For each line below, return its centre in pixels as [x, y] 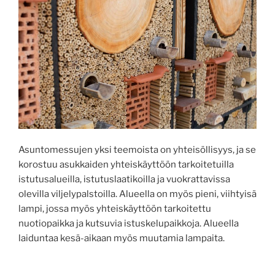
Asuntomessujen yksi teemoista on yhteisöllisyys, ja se [137, 150]
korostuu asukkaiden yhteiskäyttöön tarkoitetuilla [126, 165]
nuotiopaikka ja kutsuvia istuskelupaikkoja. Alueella [129, 224]
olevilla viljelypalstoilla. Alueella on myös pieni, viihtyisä [137, 194]
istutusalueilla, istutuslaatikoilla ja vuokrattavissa [124, 180]
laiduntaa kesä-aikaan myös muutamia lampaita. [122, 238]
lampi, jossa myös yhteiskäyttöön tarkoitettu [115, 209]
